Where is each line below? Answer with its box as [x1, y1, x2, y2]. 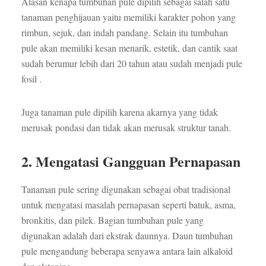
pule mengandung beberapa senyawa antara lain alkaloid [21, 245, 233, 258]
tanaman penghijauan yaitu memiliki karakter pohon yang [21, 11, 236, 24]
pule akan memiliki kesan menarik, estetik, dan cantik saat [21, 42, 237, 55]
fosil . [21, 72, 42, 85]
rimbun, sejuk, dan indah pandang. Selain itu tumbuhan [21, 26, 228, 39]
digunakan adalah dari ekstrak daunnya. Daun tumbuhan [21, 229, 233, 242]
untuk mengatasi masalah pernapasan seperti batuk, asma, [21, 198, 236, 211]
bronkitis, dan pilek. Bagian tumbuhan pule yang [21, 214, 204, 227]
